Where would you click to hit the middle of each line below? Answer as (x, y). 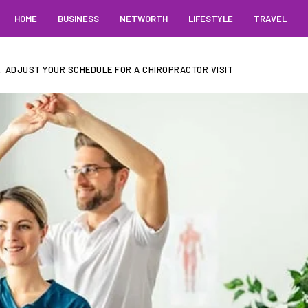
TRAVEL (270, 19)
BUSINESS (78, 19)
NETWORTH (143, 19)
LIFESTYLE (210, 19)
